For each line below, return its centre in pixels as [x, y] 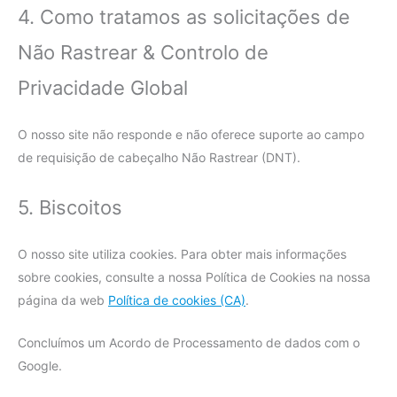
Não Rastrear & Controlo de [143, 53]
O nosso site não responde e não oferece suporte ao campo [191, 135]
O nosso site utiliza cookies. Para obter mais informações [182, 253]
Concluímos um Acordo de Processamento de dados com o [189, 343]
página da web [63, 300]
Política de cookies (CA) [177, 300]
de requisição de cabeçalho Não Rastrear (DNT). [159, 158]
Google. [40, 366]
